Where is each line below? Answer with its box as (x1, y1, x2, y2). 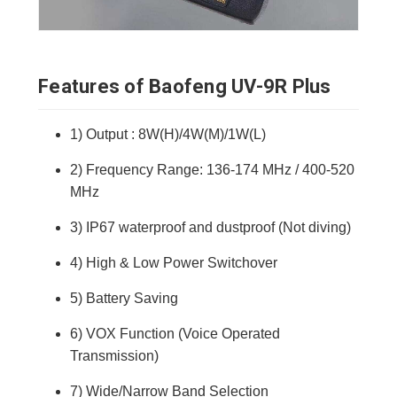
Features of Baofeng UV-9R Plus (38, 74, 331, 97)
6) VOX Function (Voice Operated (70, 325, 281, 341)
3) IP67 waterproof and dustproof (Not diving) (70, 219, 352, 235)
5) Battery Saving (70, 290, 179, 306)
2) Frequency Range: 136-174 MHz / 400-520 (70, 161, 355, 177)
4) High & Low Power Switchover (70, 254, 278, 270)
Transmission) (70, 347, 160, 363)
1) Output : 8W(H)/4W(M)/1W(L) (70, 126, 267, 142)
